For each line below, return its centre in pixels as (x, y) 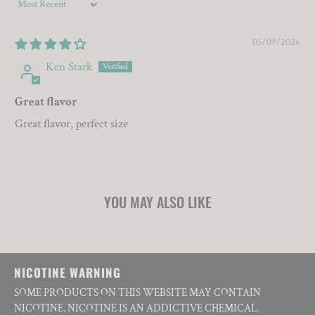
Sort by (31, 11)
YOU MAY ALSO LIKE (157, 202)
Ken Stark (69, 67)
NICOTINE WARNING (67, 272)
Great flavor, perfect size (72, 124)
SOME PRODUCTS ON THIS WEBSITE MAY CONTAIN (137, 292)
